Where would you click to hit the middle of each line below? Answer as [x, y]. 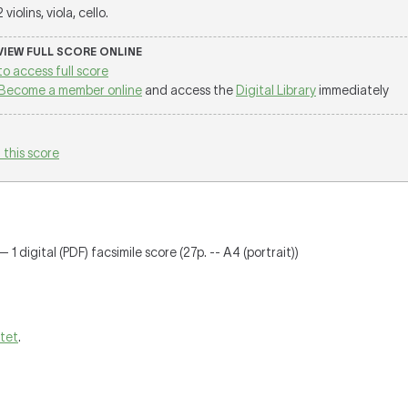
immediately [352, 90]
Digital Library [276, 90]
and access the [189, 90]
